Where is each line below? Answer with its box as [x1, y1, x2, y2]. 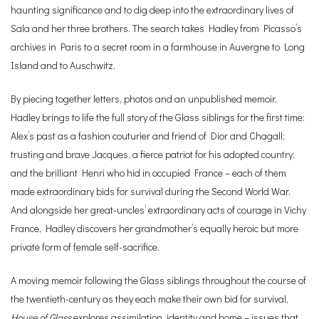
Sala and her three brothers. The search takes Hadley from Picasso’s [11, 21, 302, 36]
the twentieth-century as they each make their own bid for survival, [11, 292, 288, 306]
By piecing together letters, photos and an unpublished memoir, [11, 92, 277, 106]
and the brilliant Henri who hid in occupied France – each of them [11, 166, 286, 180]
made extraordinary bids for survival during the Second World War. [11, 184, 291, 199]
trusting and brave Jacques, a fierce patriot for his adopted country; [11, 147, 295, 162]
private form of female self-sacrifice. [11, 240, 159, 254]
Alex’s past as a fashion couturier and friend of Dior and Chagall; [11, 129, 285, 143]
